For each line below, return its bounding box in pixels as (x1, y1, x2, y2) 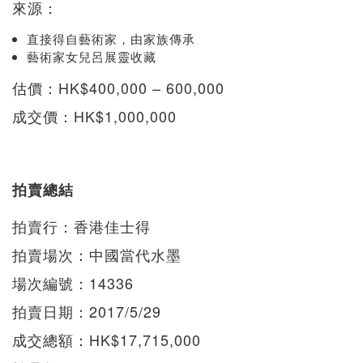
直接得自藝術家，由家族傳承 (27, 29, 195, 47)
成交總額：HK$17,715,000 (12, 328, 201, 350)
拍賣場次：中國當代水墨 (12, 243, 181, 265)
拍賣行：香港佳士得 (12, 215, 151, 237)
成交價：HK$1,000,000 (12, 105, 177, 126)
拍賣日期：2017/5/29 (12, 300, 161, 322)
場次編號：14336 (12, 271, 134, 293)
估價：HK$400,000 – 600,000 (12, 76, 224, 98)
